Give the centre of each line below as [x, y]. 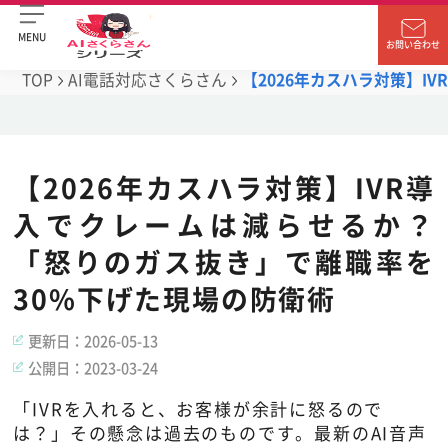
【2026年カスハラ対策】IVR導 [224, 187]
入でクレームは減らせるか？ [224, 224]
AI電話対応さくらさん [147, 79]
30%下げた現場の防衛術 [175, 298]
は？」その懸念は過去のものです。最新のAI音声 [220, 432]
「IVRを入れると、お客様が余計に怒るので [198, 408]
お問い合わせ [413, 44]
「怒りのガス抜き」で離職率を [224, 261]
